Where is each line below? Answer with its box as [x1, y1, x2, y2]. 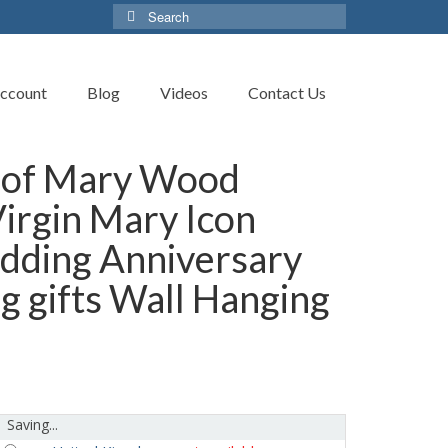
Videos [160, 83, 208, 102]
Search [113, 4, 160, 24]
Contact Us [248, 83, 326, 102]
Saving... [7, 414, 59, 434]
